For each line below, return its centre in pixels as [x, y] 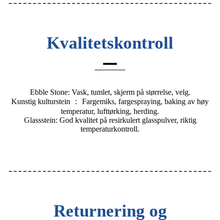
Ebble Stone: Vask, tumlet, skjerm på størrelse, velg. [110, 92]
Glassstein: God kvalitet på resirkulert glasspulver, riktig [110, 120]
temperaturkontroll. [110, 129]
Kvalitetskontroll [110, 43]
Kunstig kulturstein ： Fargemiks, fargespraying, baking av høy [110, 102]
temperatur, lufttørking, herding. [110, 111]
